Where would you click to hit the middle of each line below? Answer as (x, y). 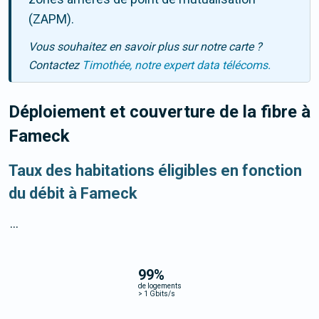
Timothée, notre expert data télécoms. (176, 66)
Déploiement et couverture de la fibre (155, 112)
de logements (159, 286)
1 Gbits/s (158, 293)
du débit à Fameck (73, 194)
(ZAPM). (51, 19)
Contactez (55, 66)
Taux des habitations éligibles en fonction (155, 171)
